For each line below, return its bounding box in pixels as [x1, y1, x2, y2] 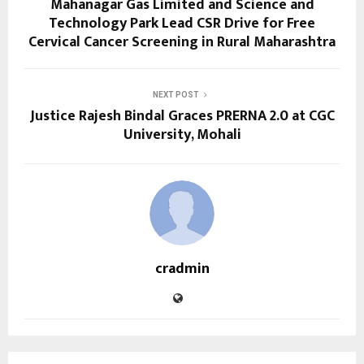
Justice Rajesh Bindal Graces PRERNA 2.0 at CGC [29, 104, 335, 129]
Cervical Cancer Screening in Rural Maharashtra [28, 30, 336, 55]
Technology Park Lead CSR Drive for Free [49, 11, 315, 37]
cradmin [154, 257, 210, 282]
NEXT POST [152, 90, 199, 100]
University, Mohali [123, 123, 241, 148]
